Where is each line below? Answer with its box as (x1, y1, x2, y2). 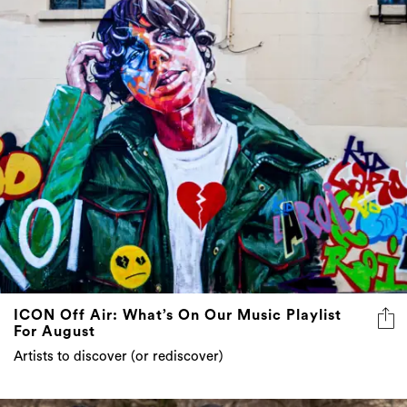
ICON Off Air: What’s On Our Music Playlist (14, 308, 342, 323)
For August (14, 324, 95, 340)
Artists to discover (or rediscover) (14, 350, 223, 364)
